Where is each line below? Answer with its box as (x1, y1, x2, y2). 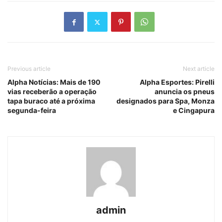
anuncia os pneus (155, 87, 215, 96)
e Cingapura (173, 106, 215, 115)
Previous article (7, 65, 51, 73)
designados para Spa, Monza (116, 97, 215, 106)
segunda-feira (7, 106, 56, 115)
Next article (183, 65, 215, 73)
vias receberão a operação (7, 87, 97, 96)
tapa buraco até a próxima (7, 97, 95, 106)
